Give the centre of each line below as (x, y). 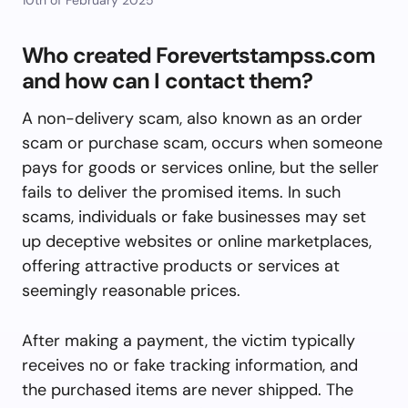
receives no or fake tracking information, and (190, 365)
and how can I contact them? (168, 80)
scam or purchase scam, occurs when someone (202, 143)
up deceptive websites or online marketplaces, (197, 241)
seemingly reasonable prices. (131, 290)
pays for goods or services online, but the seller (200, 167)
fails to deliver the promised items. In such (181, 192)
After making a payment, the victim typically (189, 340)
